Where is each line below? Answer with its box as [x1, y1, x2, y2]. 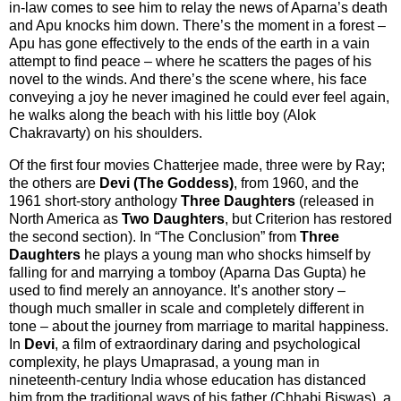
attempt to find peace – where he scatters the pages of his [9, 54, 371, 70]
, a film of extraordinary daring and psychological [55, 337, 361, 353]
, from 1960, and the [234, 175, 359, 192]
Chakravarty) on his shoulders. [9, 125, 202, 141]
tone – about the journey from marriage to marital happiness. [9, 319, 388, 335]
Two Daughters [122, 211, 225, 227]
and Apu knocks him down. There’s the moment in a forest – [9, 18, 386, 34]
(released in [299, 193, 374, 209]
